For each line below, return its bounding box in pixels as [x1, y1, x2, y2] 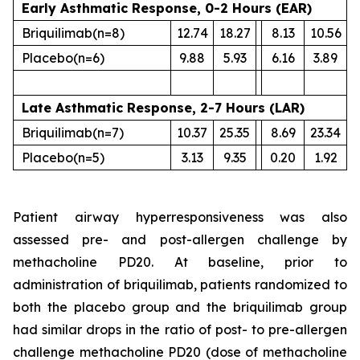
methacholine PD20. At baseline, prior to [13, 253, 347, 270]
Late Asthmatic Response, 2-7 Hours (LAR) [22, 99, 305, 116]
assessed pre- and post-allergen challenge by [13, 231, 347, 247]
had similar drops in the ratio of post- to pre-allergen [13, 321, 347, 337]
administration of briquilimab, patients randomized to [13, 276, 347, 292]
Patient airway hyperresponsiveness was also [13, 208, 347, 225]
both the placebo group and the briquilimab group [13, 298, 347, 315]
